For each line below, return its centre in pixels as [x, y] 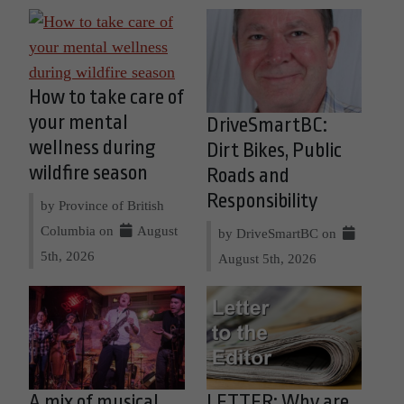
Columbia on [79, 231]
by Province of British [102, 206]
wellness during [92, 148]
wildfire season [88, 174]
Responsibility [262, 202]
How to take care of [106, 98]
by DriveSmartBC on [279, 234]
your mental [78, 123]
